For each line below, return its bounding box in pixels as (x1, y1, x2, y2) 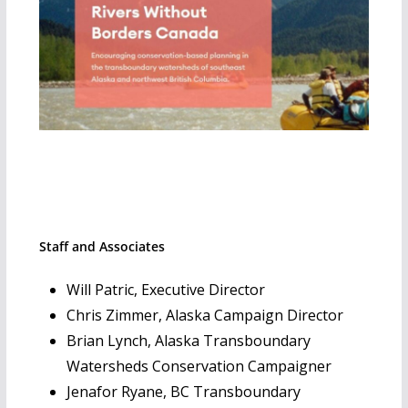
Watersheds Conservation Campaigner (66, 355, 331, 376)
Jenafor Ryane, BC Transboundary (66, 381, 301, 402)
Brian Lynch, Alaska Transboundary (66, 330, 311, 351)
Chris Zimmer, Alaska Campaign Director (66, 304, 343, 325)
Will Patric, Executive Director (66, 279, 265, 300)
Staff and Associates (38, 237, 165, 255)
